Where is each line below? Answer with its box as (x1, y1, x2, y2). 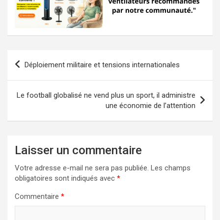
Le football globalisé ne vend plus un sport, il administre (17, 90, 195, 100)
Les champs (151, 163, 191, 172)
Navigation (7, 50, 67, 64)
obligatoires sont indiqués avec (15, 173, 117, 183)
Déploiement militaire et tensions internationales (25, 60, 180, 69)
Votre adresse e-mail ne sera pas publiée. (15, 163, 149, 172)
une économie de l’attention (106, 101, 195, 110)
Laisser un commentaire (15, 143, 142, 157)
